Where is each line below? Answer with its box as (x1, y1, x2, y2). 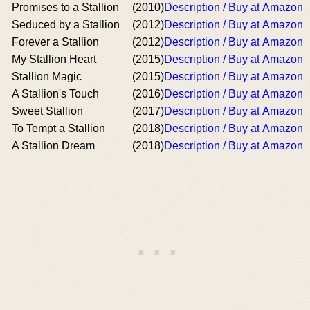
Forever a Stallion (12, 36, 99, 48)
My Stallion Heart (12, 53, 96, 65)
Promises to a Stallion (12, 1, 119, 13)
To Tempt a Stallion (12, 122, 105, 134)
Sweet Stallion (12, 105, 83, 117)
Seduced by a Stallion (12, 19, 120, 30)
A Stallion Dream (12, 140, 95, 152)
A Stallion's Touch (12, 88, 99, 100)
